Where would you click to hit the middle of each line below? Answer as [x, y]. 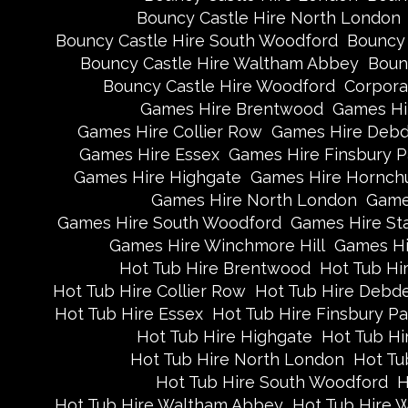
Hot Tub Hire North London [237, 359]
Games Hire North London [254, 200]
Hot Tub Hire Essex [128, 314]
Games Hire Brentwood [231, 109]
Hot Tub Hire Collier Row [149, 291]
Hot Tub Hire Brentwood [215, 268]
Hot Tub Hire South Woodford [271, 382]
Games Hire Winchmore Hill [217, 245]
